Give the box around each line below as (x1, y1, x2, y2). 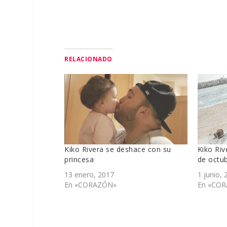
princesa (64, 154, 94, 164)
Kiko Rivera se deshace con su (64, 144, 171, 154)
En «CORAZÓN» (64, 179, 117, 190)
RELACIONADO (64, 55, 112, 64)
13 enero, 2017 (64, 169, 115, 179)
